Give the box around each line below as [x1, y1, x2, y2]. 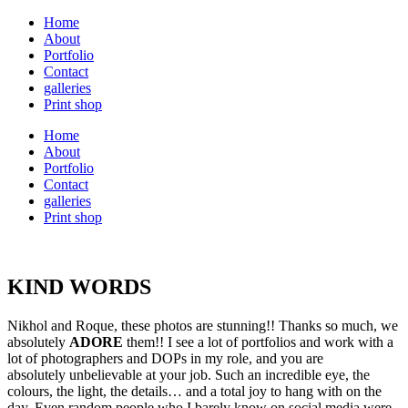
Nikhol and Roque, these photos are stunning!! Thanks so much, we [7, 317, 398, 333]
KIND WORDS [7, 274, 151, 299]
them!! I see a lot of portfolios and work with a [123, 333, 393, 350]
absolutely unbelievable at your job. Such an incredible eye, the [7, 366, 370, 382]
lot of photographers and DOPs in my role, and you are [7, 350, 323, 366]
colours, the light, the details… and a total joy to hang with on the [7, 382, 382, 399]
